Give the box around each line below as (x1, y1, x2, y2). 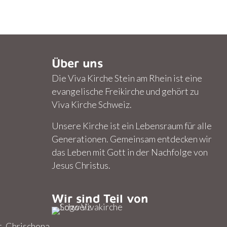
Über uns (52, 55, 103, 70)
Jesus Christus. (52, 159, 110, 171)
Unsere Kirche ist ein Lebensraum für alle (52, 120, 212, 131)
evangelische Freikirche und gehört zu (52, 85, 199, 97)
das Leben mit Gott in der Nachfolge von (52, 146, 208, 158)
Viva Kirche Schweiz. (52, 98, 132, 110)
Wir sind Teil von (52, 191, 148, 205)
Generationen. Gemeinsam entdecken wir (52, 133, 212, 144)
